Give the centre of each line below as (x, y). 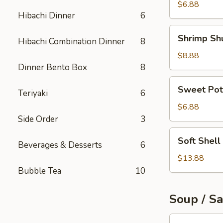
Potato (181, 94)
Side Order (38, 119)
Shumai (182, 43)
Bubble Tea (40, 171)
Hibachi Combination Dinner (71, 42)
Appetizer (186, 169)
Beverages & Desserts (60, 145)
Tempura (184, 106)
